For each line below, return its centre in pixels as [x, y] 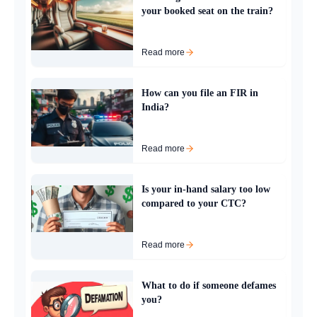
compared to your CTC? [194, 204]
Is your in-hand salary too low [206, 190]
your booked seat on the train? [207, 11]
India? [155, 108]
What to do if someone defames [209, 286]
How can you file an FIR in [200, 93]
